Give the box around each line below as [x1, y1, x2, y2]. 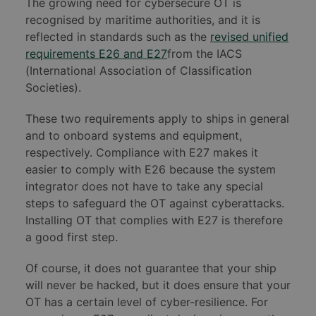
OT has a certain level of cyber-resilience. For [25, 295, 268, 310]
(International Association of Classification [25, 63, 252, 78]
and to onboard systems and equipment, [25, 128, 242, 143]
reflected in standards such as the [25, 30, 210, 44]
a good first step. [25, 230, 118, 245]
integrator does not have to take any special [25, 179, 263, 194]
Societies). [25, 80, 81, 95]
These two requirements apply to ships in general [25, 111, 289, 126]
